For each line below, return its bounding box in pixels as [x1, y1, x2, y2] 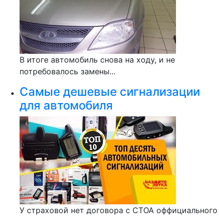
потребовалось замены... [20, 66, 115, 76]
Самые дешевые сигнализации [20, 85, 200, 99]
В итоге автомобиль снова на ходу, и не [20, 55, 175, 65]
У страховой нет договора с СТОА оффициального [20, 205, 218, 215]
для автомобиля [20, 98, 113, 112]
